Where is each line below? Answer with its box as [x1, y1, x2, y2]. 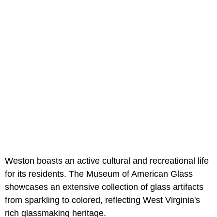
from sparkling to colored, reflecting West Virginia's [5, 195, 200, 205]
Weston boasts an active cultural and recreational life [5, 156, 209, 166]
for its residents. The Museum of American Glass [5, 169, 193, 179]
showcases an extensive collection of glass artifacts [5, 182, 203, 192]
